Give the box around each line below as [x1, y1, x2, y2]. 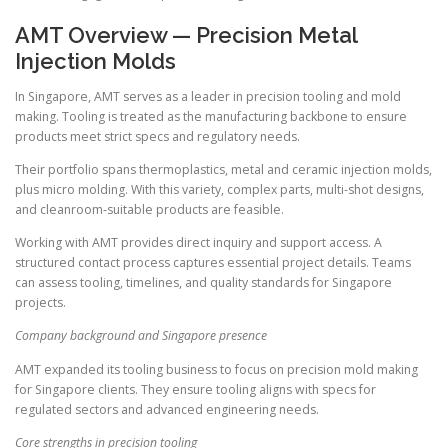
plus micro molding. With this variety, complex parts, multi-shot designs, [15, 181, 424, 199]
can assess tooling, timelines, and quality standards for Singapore [15, 274, 392, 292]
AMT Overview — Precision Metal [15, 21, 357, 48]
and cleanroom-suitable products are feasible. [15, 201, 284, 219]
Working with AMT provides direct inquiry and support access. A [15, 234, 382, 252]
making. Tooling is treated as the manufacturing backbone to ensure [15, 108, 407, 126]
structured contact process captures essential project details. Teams [15, 254, 411, 272]
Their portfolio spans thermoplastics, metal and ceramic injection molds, [15, 161, 432, 179]
